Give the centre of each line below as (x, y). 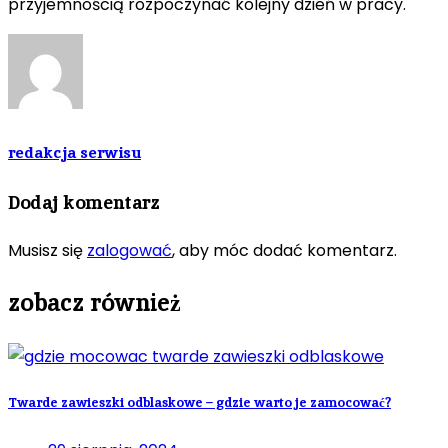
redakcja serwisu (74, 152)
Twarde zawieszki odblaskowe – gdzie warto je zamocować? (199, 403)
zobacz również (94, 303)
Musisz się (47, 250)
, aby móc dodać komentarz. (284, 250)
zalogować (129, 250)
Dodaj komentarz (84, 202)
